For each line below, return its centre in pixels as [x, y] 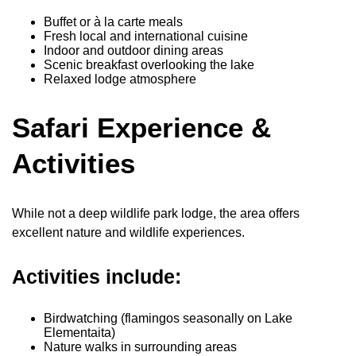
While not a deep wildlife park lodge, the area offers [156, 214]
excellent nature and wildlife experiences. [128, 233]
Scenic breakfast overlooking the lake [149, 65]
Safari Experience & [141, 128]
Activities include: [97, 277]
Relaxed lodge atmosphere [120, 79]
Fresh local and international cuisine [146, 37]
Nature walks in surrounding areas [140, 347]
